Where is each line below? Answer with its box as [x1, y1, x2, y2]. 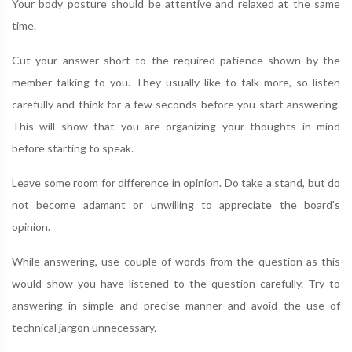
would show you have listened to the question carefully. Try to [12, 277, 340, 290]
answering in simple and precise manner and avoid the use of [12, 299, 340, 312]
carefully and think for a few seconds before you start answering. [12, 97, 340, 111]
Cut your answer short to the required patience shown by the [12, 53, 340, 67]
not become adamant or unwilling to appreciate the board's [12, 198, 340, 211]
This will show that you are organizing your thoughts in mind [12, 119, 340, 133]
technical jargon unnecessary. [12, 321, 156, 334]
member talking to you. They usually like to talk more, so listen [12, 75, 340, 89]
